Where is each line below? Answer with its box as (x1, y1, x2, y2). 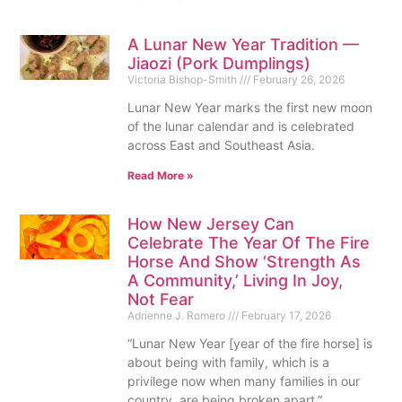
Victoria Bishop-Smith (127, 73, 240, 87)
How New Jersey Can (127, 214, 294, 234)
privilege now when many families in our (127, 373, 360, 389)
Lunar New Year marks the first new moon (127, 100, 372, 116)
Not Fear (127, 290, 194, 310)
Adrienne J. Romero (127, 309, 228, 323)
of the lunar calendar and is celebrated (127, 118, 354, 135)
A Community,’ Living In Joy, (127, 271, 343, 291)
